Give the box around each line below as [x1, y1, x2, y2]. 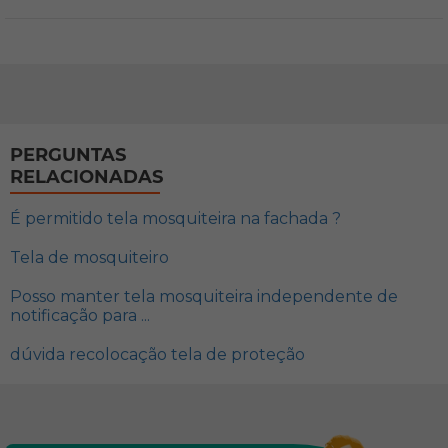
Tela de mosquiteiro [10, 248, 169, 267]
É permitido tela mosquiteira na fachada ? [10, 209, 341, 228]
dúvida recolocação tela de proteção [10, 345, 305, 364]
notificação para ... [10, 306, 150, 325]
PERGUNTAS [10, 144, 126, 166]
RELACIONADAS [10, 166, 163, 188]
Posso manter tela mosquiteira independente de [10, 287, 398, 306]
